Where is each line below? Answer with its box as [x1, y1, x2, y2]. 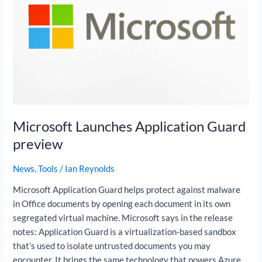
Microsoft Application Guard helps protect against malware [13, 185, 241, 195]
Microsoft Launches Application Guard [13, 118, 246, 135]
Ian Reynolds [65, 163, 115, 174]
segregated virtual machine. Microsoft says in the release [13, 213, 233, 223]
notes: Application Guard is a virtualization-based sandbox [13, 227, 237, 237]
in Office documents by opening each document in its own [13, 199, 231, 209]
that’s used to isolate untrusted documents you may [13, 241, 211, 251]
